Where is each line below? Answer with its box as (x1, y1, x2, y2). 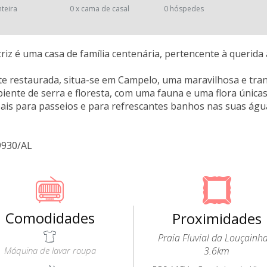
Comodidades (5, 208, 95, 228)
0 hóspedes (164, 4, 204, 14)
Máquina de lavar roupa (4, 244, 96, 256)
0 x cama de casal (69, 4, 129, 14)
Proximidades (172, 209, 262, 228)
